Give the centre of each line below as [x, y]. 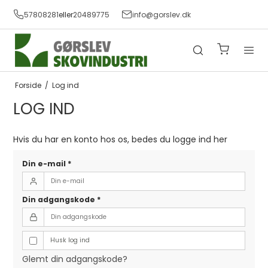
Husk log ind [70, 240]
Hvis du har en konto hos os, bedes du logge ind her [121, 139]
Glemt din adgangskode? [75, 259]
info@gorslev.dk [161, 14]
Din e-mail [45, 164]
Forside [28, 85]
